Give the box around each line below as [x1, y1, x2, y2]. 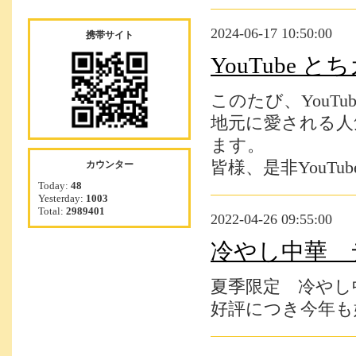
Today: [38, 180, 71, 192]
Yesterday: [38, 192, 86, 204]
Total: [38, 205, 66, 217]
